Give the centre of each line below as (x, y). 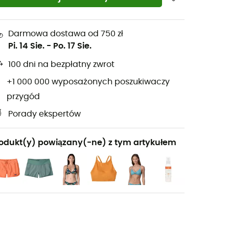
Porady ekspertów (44, 114)
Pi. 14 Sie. (26, 46)
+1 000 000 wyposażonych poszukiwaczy (88, 82)
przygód (24, 96)
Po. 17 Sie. (72, 46)
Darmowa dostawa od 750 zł (66, 33)
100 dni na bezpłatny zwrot (61, 65)
